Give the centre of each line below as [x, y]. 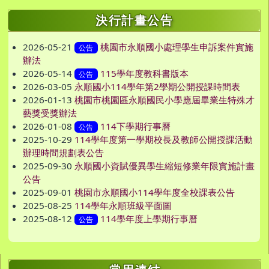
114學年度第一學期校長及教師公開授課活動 [164, 140]
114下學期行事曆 [135, 126]
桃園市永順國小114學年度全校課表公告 [155, 192]
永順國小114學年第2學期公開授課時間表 [157, 87]
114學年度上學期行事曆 [149, 219]
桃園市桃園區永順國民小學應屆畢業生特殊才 [165, 100]
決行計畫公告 [134, 21]
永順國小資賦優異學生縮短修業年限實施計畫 [165, 166]
